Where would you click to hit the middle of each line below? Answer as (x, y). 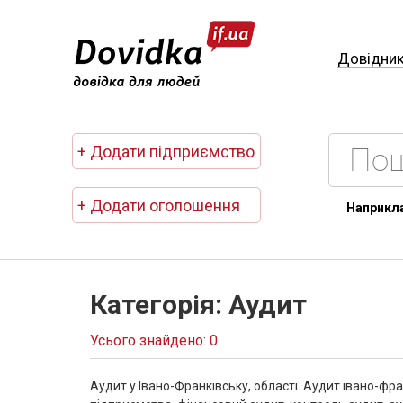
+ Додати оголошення (159, 206)
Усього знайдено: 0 (154, 340)
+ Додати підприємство (166, 152)
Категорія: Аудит (198, 304)
